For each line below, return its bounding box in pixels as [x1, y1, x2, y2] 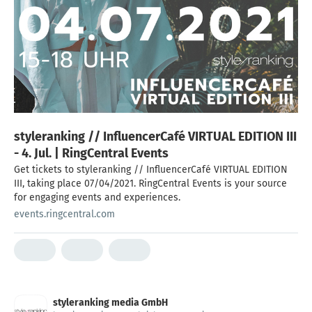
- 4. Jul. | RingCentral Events [14, 145, 169, 161]
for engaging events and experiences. [14, 191, 180, 203]
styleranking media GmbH [53, 296, 168, 309]
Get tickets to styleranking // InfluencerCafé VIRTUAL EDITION [14, 163, 288, 175]
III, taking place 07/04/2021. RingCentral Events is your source [14, 177, 287, 189]
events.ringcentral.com [14, 208, 115, 220]
